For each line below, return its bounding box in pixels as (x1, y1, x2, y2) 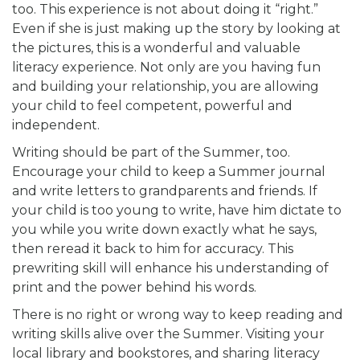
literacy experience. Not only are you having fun (12, 59, 321, 75)
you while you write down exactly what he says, (12, 221, 317, 237)
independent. (12, 117, 100, 133)
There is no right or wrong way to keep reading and (12, 306, 343, 322)
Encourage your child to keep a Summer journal (12, 163, 325, 179)
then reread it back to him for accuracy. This (12, 240, 293, 256)
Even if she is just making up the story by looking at (12, 20, 341, 36)
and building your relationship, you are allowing (12, 78, 319, 94)
